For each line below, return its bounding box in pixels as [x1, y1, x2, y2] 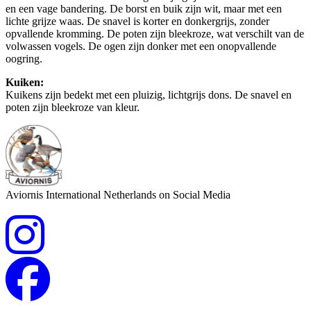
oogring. [6, 53, 42, 65]
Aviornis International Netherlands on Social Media [6, 189, 230, 201]
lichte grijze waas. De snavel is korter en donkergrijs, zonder [6, 15, 269, 28]
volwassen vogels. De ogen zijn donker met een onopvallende [6, 40, 276, 53]
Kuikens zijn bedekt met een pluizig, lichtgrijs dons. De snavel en [6, 89, 292, 101]
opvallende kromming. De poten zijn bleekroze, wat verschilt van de [6, 28, 304, 40]
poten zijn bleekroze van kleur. [6, 101, 140, 114]
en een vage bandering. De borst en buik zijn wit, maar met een [6, 3, 282, 15]
